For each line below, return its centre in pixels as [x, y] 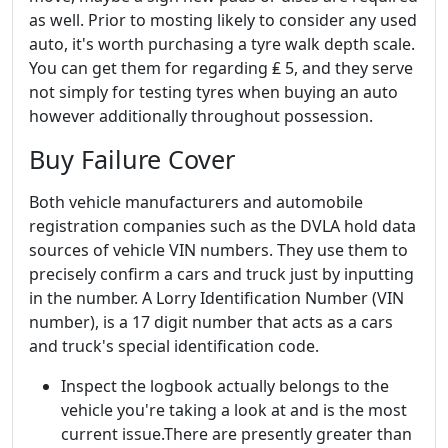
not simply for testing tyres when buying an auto [213, 92]
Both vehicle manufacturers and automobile [196, 202]
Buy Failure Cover [132, 159]
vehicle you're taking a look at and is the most [234, 410]
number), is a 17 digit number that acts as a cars [211, 322]
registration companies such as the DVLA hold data [222, 226]
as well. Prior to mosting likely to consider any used [223, 20]
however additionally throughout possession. [201, 116]
